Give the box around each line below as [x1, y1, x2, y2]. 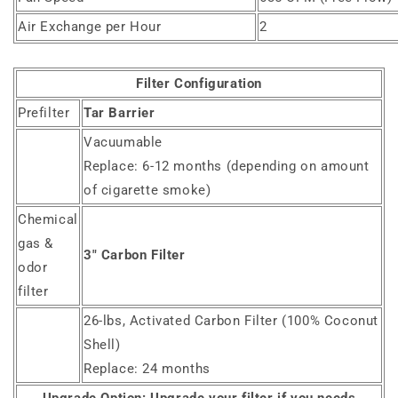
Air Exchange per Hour [18, 19, 162, 36]
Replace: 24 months [84, 361, 211, 378]
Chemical [18, 211, 78, 228]
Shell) [84, 337, 121, 354]
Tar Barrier [84, 105, 155, 122]
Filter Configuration [136, 76, 262, 92]
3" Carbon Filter [84, 247, 186, 264]
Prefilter [18, 105, 70, 122]
